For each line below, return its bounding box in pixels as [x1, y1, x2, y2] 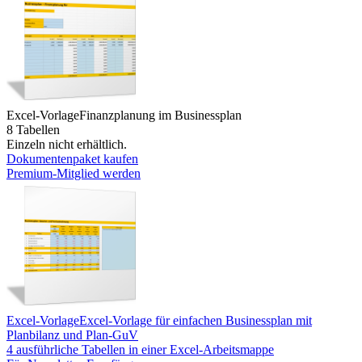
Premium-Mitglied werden [6, 166, 141, 180]
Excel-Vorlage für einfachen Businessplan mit [79, 313, 312, 327]
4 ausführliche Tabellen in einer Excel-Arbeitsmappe [6, 342, 274, 356]
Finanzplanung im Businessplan [79, 107, 242, 122]
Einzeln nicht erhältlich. [6, 137, 127, 151]
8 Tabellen [6, 122, 60, 137]
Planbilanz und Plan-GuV [6, 327, 138, 342]
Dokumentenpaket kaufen [6, 151, 138, 166]
